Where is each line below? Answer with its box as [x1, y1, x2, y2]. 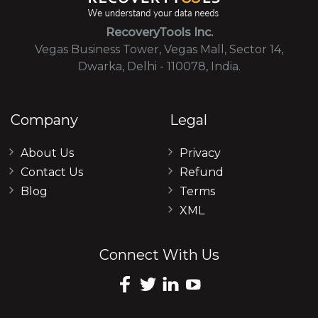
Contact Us [21, 165, 83, 180]
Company [11, 111, 78, 129]
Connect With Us [99, 246, 219, 264]
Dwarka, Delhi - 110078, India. [77, 60, 241, 74]
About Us [21, 146, 74, 160]
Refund [180, 165, 224, 180]
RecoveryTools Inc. [105, 26, 213, 40]
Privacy [180, 146, 221, 160]
